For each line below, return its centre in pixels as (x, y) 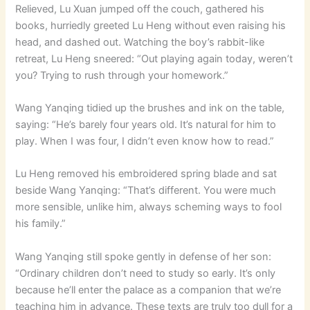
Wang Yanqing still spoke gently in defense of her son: (144, 256)
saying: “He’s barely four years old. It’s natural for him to (146, 124)
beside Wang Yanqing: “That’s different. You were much (146, 191)
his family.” (41, 224)
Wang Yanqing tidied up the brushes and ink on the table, (150, 108)
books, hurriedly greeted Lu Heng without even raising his (151, 25)
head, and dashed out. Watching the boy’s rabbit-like (140, 42)
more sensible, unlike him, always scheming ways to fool (149, 207)
